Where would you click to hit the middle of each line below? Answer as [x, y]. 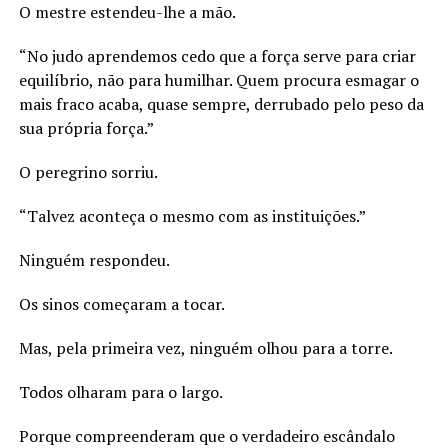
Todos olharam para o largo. [120, 391]
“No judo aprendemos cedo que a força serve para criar [217, 55]
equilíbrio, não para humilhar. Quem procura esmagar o [218, 79]
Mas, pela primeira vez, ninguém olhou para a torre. [205, 347]
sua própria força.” [86, 127]
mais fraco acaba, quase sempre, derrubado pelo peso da [221, 103]
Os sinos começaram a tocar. [121, 303]
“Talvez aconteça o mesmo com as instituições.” [192, 215]
